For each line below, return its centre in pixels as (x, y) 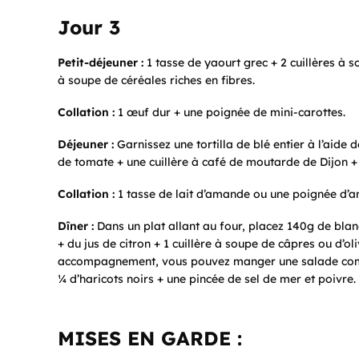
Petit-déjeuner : (101, 63)
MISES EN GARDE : (150, 339)
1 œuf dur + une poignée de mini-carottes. (230, 113)
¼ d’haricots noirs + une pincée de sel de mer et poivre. (207, 279)
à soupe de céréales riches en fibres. (156, 81)
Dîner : (76, 226)
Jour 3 (89, 28)
